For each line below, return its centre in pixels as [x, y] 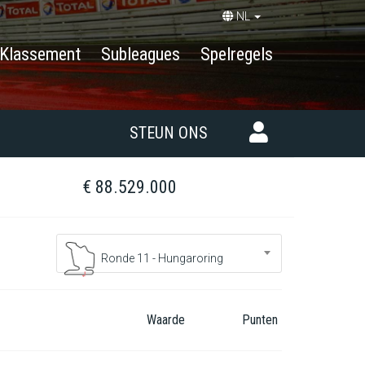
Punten [260, 320]
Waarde [166, 320]
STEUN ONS [169, 133]
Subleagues [141, 54]
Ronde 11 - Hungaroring [161, 259]
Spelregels [237, 54]
